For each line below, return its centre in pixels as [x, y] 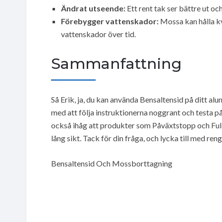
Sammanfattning [116, 63]
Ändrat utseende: [93, 8]
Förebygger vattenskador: [110, 21]
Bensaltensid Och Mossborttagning [112, 163]
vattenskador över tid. [98, 34]
